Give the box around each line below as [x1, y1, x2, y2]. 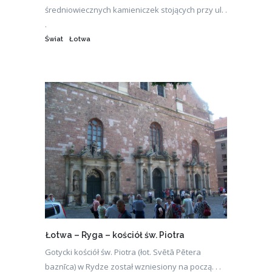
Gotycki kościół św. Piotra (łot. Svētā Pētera [45, 246, 201, 258]
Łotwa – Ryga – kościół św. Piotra [46, 230, 185, 240]
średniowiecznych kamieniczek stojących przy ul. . [45, 4, 227, 16]
